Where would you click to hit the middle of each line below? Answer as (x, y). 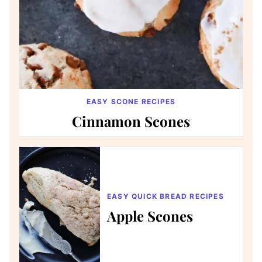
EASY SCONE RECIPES (131, 101)
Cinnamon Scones (131, 121)
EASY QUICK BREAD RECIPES (166, 196)
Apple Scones (150, 216)
